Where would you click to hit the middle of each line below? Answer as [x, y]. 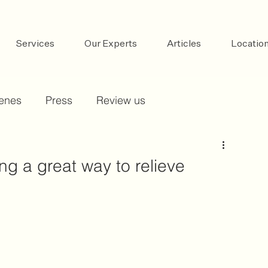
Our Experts [111, 44]
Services [35, 44]
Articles [184, 44]
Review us [121, 100]
